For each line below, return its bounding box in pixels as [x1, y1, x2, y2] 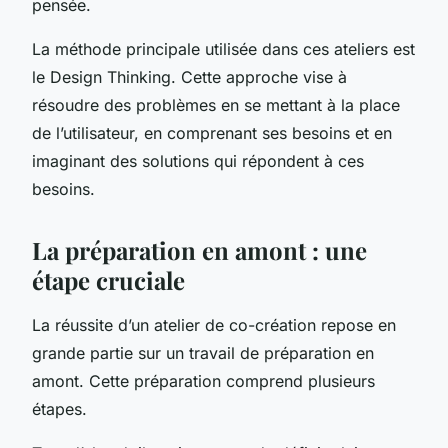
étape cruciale [32, 263, 185, 296]
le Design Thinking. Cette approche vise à [32, 66, 347, 87]
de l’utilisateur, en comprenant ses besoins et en [32, 122, 392, 143]
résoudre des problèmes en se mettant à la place [32, 94, 400, 115]
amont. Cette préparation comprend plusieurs [32, 370, 375, 391]
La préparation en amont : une [32, 233, 367, 266]
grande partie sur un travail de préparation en [32, 342, 374, 363]
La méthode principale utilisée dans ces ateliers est [32, 38, 415, 59]
